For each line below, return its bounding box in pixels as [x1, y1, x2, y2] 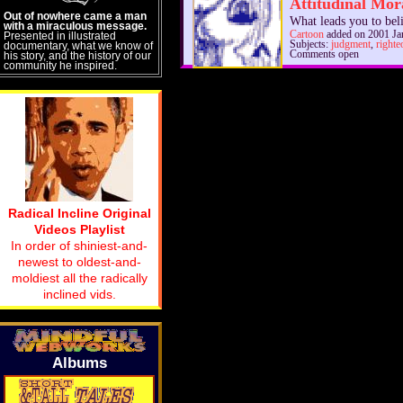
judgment [331, 39, 371, 50]
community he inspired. [4, 59, 117, 71]
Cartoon [290, 29, 324, 40]
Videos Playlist [33, 222, 125, 237]
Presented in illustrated [4, 30, 116, 41]
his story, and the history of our [4, 49, 151, 61]
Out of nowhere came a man [4, 10, 147, 22]
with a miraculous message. [4, 20, 147, 31]
